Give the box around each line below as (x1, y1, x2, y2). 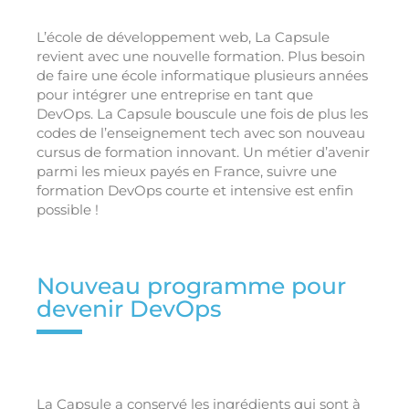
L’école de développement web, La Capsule (37, 28, 330, 47)
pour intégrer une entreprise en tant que (37, 86, 313, 104)
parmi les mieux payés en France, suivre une (37, 163, 337, 181)
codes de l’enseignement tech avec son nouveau (37, 124, 365, 142)
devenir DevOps (37, 295, 222, 323)
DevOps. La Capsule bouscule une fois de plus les (37, 105, 368, 123)
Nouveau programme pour (37, 272, 346, 300)
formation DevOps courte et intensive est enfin (37, 182, 353, 200)
